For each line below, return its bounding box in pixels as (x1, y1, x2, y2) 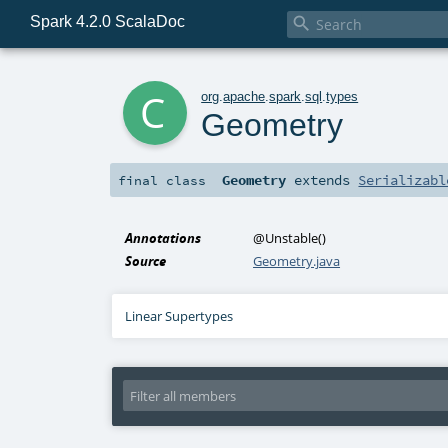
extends (286, 171, 359, 190)
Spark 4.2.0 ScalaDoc (29, 12, 185, 30)
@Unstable (253, 229, 319, 248)
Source (125, 252, 167, 271)
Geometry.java (253, 252, 341, 271)
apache (223, 88, 266, 104)
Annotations (125, 229, 202, 248)
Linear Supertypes (125, 307, 234, 326)
